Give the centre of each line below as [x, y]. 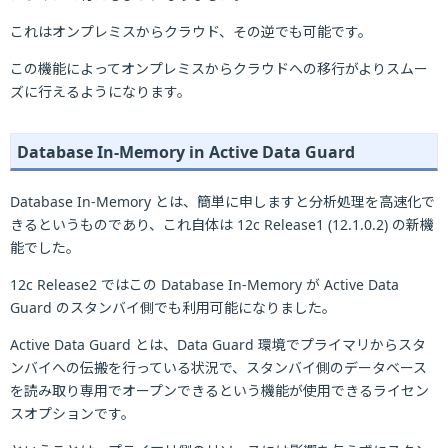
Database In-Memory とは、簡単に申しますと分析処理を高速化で [222, 201]
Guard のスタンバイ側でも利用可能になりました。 [173, 307]
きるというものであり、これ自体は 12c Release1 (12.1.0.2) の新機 [222, 224]
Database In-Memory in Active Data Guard [186, 152]
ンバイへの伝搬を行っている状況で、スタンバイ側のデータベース [218, 367]
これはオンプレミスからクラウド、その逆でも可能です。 [191, 31]
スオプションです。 [72, 413]
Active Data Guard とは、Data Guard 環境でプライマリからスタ [218, 344]
